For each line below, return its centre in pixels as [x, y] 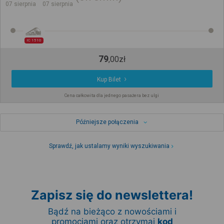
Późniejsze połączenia [107, 122]
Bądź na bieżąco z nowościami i [112, 212]
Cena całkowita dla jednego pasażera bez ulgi [112, 96]
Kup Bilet [109, 80]
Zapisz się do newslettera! [112, 195]
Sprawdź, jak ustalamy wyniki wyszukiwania [109, 146]
